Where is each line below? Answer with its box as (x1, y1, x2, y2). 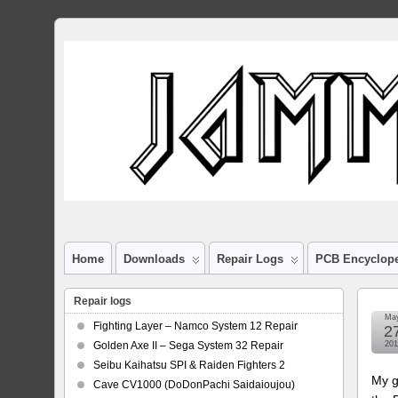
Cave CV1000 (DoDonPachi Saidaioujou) (93, 378, 295, 391)
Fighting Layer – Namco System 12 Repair (93, 320, 298, 332)
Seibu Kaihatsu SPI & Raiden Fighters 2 (93, 359, 285, 371)
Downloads (123, 252, 185, 266)
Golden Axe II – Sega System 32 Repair (93, 339, 283, 352)
